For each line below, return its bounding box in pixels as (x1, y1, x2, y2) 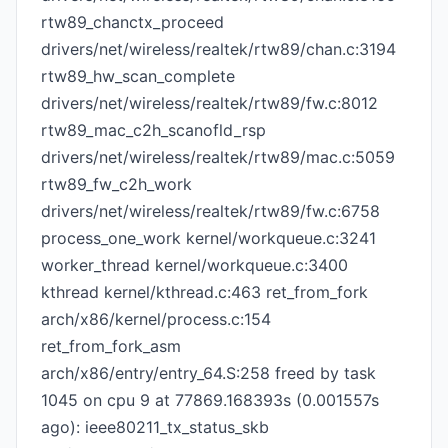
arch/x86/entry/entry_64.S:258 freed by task (41, 363, 376, 383)
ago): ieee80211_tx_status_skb (41, 417, 269, 437)
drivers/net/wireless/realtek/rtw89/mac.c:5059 (41, 147, 395, 167)
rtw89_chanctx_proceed (41, 12, 224, 32)
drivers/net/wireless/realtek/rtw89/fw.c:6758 (41, 201, 380, 221)
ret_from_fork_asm (41, 336, 181, 356)
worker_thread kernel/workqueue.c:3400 (41, 255, 348, 275)
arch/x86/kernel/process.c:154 (41, 309, 271, 329)
